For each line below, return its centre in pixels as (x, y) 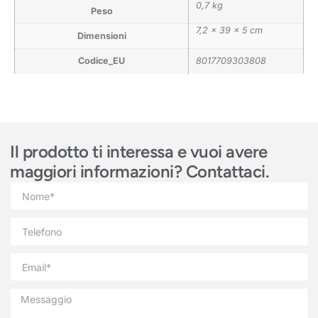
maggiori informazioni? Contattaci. (139, 172)
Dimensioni (102, 35)
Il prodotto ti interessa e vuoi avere (139, 152)
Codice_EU (102, 60)
